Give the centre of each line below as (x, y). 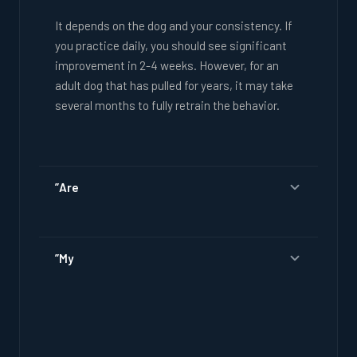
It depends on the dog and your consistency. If (174, 25)
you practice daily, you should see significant (171, 45)
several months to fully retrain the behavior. (167, 105)
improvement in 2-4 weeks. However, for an (167, 65)
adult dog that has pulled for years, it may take (174, 85)
